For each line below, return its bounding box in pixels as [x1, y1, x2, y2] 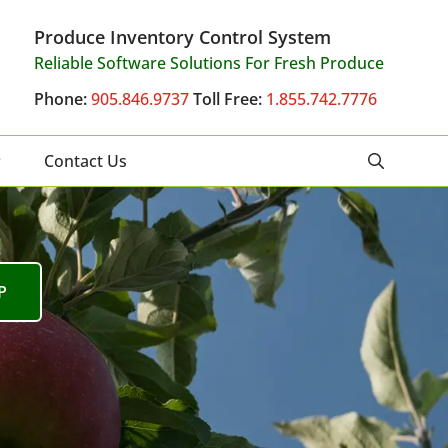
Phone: [34, 88, 87, 110]
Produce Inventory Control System [34, 25, 331, 49]
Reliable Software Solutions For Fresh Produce [34, 52, 384, 74]
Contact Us [44, 150, 127, 172]
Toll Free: [193, 88, 262, 110]
